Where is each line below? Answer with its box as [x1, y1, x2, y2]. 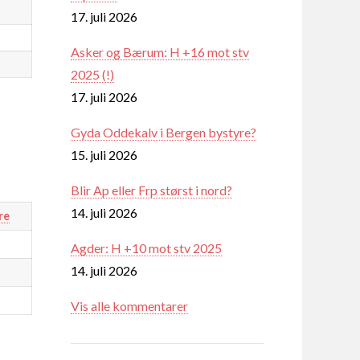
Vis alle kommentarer [71, 297, 188, 313]
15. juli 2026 [71, 146, 137, 162]
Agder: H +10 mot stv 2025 [71, 239, 222, 256]
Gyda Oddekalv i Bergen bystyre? [71, 124, 256, 140]
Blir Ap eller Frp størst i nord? [71, 182, 232, 198]
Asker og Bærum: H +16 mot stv [71, 43, 249, 59]
